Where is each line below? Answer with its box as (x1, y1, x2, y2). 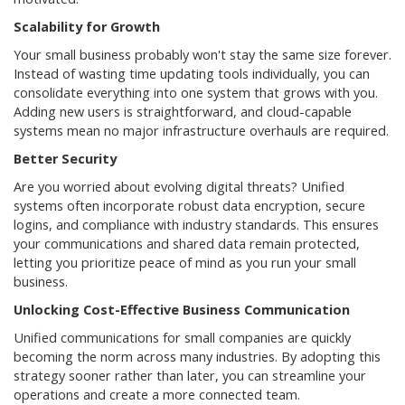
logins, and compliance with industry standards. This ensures (14, 216, 379, 234)
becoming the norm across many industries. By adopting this (14, 348, 381, 366)
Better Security (14, 150, 117, 168)
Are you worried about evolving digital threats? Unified (14, 178, 344, 196)
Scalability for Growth (14, 18, 160, 36)
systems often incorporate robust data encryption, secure (14, 197, 365, 215)
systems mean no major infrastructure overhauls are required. (14, 122, 389, 140)
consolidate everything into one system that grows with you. (14, 84, 378, 102)
